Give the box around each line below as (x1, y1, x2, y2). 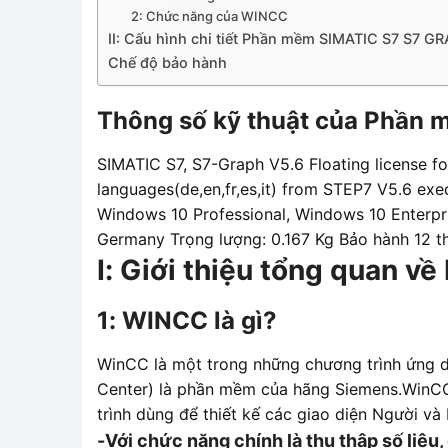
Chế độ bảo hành (108, 53, 227, 71)
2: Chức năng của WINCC (130, 7, 288, 24)
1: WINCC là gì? (97, 305, 277, 335)
